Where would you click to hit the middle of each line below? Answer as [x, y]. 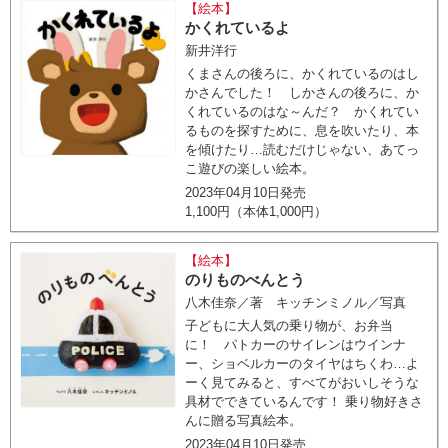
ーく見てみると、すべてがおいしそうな [302, 382]
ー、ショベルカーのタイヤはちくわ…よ [302, 363]
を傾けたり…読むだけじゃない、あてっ [302, 149]
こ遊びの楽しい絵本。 [250, 168]
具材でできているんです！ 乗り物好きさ [304, 401]
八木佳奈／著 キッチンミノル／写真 [296, 302]
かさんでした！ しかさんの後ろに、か [302, 92]
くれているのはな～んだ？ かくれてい [302, 111]
